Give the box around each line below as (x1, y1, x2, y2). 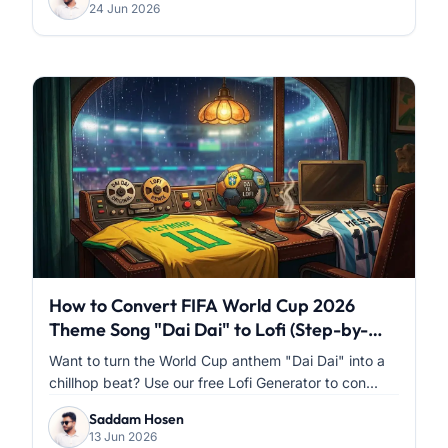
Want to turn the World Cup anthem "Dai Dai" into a (49, 351, 385, 369)
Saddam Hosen (89, 409, 184, 428)
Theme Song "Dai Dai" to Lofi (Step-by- (49, 317, 368, 341)
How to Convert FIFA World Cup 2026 (49, 293, 355, 317)
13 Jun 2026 (89, 428, 157, 444)
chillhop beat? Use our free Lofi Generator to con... (49, 373, 378, 391)
